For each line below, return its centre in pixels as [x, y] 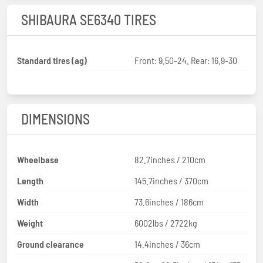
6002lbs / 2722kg [166, 222]
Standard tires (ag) [52, 60]
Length [30, 180]
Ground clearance [50, 244]
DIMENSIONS [55, 119]
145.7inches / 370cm [171, 180]
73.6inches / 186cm [169, 201]
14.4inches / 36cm [167, 244]
